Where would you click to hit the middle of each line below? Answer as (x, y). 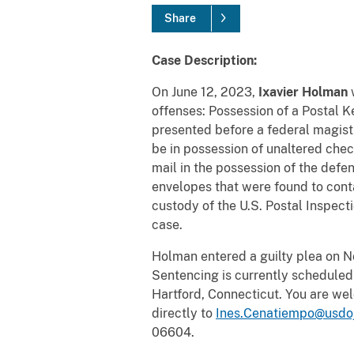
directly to (184, 313)
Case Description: (204, 60)
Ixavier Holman (303, 92)
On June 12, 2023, (205, 92)
